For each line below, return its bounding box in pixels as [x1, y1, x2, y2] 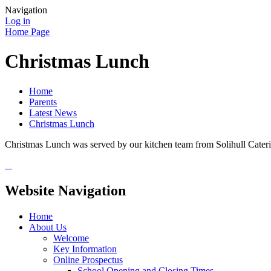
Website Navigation [5, 182, 126, 198]
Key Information [53, 243, 117, 254]
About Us [29, 221, 67, 232]
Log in [5, 16, 30, 26]
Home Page [5, 27, 50, 37]
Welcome [53, 232, 89, 243]
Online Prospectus [53, 254, 123, 265]
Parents [29, 96, 57, 107]
